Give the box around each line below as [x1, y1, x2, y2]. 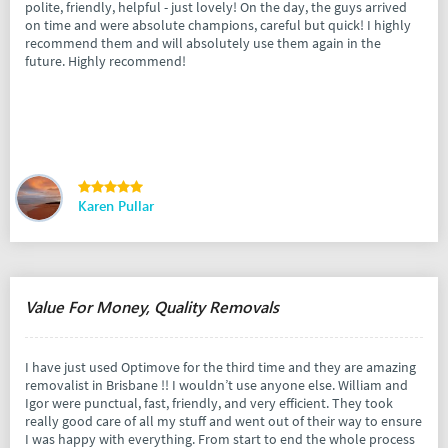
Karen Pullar [78, 196, 154, 216]
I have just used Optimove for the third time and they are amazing [25, 358, 416, 377]
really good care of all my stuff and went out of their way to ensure [25, 412, 422, 431]
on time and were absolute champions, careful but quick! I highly [25, 16, 411, 35]
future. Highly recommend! [25, 52, 189, 71]
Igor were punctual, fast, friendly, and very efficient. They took [25, 394, 393, 413]
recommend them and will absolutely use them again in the [25, 34, 381, 53]
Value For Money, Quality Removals [25, 296, 279, 318]
